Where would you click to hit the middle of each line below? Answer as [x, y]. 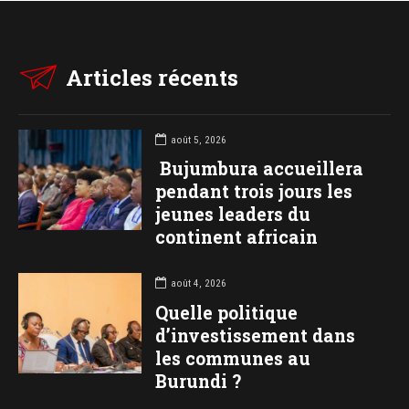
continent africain [236, 237]
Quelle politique [226, 312]
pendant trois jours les [253, 192]
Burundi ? [198, 381]
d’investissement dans [255, 335]
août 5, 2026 [198, 140]
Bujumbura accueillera [259, 169]
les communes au [232, 358]
